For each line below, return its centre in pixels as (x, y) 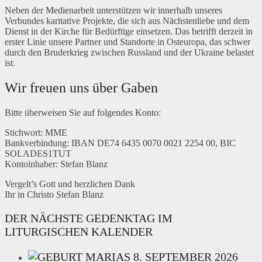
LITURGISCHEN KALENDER (79, 232)
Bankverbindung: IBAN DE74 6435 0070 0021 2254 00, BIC (120, 143)
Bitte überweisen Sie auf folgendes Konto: (83, 113)
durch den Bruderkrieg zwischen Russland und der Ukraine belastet (129, 53)
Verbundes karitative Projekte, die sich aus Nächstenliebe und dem (127, 21)
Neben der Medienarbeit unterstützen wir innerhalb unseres (113, 11)
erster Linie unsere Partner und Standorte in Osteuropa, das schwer (127, 42)
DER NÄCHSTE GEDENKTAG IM (89, 218)
